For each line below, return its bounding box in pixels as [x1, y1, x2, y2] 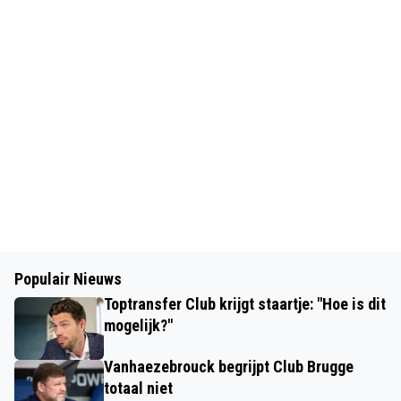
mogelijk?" [104, 315, 173, 335]
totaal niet [104, 378, 173, 397]
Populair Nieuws [14, 269, 122, 288]
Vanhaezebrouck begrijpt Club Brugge [104, 356, 354, 376]
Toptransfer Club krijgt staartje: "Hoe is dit [104, 294, 386, 313]
